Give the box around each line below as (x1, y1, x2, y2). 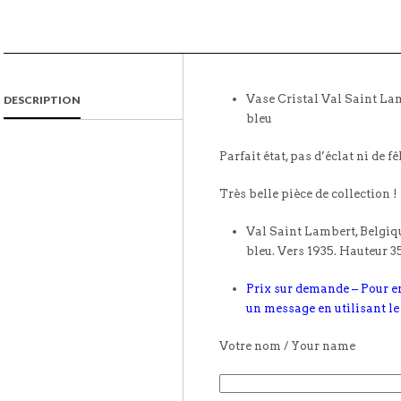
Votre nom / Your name (219, 339, 355, 354)
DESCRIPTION (4, 93, 81, 107)
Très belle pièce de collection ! (219, 187, 397, 201)
